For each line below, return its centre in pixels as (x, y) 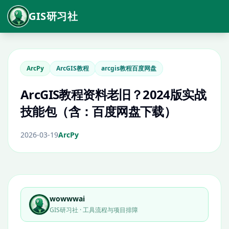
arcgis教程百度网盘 (129, 68)
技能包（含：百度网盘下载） (98, 111)
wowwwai (67, 199)
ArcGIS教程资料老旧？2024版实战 (113, 94)
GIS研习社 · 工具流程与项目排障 (94, 210)
